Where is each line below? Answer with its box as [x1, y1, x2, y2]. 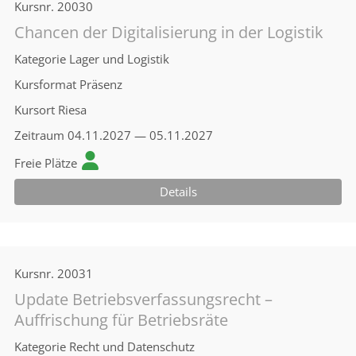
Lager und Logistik [69, 51, 169, 67]
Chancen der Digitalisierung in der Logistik [14, 21, 323, 43]
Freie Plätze [14, 155, 77, 171]
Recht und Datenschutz [69, 339, 195, 354]
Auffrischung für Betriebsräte [14, 309, 228, 331]
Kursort [14, 102, 55, 118]
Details [159, 184, 197, 199]
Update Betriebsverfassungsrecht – [14, 288, 273, 310]
